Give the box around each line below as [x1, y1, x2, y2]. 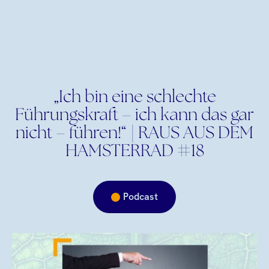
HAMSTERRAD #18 [65, 143, 204, 161]
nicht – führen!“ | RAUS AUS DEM [16, 125, 253, 143]
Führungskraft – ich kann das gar [15, 107, 254, 125]
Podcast [123, 190, 158, 203]
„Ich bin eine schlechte [53, 89, 216, 107]
